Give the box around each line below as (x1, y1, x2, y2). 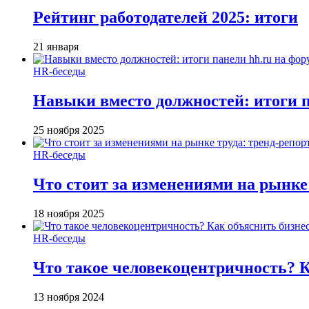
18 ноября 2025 (33, 207, 104, 219)
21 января (33, 41, 79, 53)
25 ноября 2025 (33, 123, 104, 136)
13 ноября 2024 (33, 290, 104, 303)
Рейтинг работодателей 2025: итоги (33, 8, 298, 27)
